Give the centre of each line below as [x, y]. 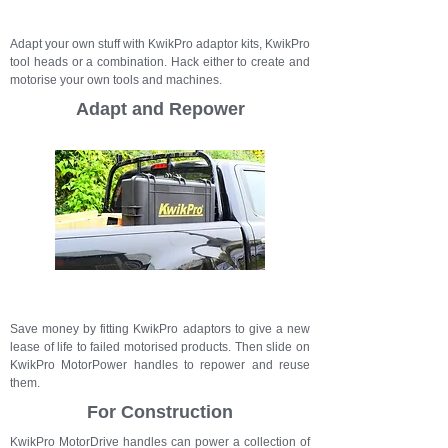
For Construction [160, 412]
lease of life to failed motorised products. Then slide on [160, 347]
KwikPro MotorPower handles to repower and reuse [160, 365]
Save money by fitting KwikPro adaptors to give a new [160, 329]
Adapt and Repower [160, 109]
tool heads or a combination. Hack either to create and [160, 62]
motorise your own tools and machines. [116, 80]
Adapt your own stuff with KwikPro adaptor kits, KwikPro [160, 44]
